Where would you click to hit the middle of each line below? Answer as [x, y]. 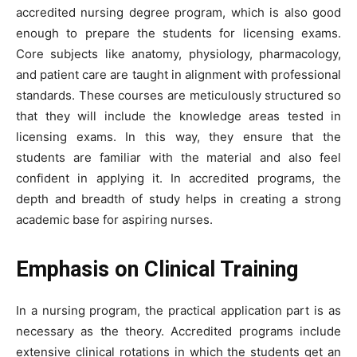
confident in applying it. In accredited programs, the [178, 178]
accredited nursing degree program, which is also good [178, 13]
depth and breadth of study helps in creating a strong [178, 199]
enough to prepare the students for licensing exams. [178, 33]
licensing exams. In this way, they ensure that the [178, 137]
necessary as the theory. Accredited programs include [178, 331]
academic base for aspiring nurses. [114, 220]
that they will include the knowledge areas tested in [178, 116]
